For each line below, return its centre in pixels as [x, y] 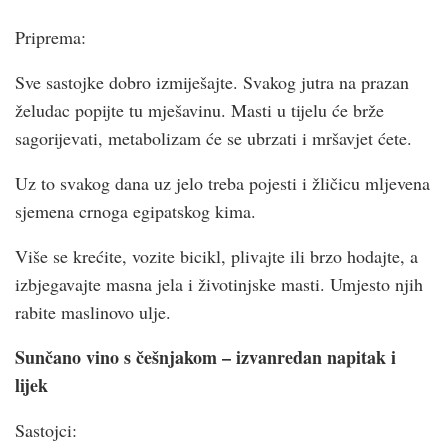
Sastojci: [46, 429]
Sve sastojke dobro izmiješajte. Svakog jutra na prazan [212, 81]
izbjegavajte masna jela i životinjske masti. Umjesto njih [219, 283]
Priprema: [50, 36]
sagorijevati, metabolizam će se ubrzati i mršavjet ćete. [213, 137]
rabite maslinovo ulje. [93, 311]
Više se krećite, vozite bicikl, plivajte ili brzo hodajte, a [216, 255]
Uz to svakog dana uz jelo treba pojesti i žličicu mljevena [222, 182]
